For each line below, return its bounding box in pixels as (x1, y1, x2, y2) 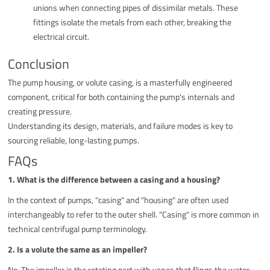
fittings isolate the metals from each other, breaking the (33, 15, 232, 28)
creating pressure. (8, 104, 72, 118)
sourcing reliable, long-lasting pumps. (8, 133, 140, 146)
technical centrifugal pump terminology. (8, 222, 148, 235)
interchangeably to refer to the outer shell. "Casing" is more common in (8, 207, 260, 221)
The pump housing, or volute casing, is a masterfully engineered (8, 75, 233, 89)
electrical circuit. (33, 30, 90, 43)
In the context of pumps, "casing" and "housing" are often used (8, 193, 229, 206)
